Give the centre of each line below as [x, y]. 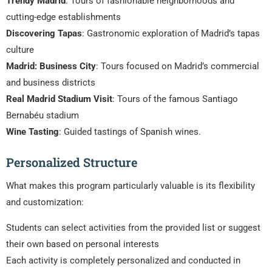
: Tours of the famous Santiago [175, 99]
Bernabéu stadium [42, 116]
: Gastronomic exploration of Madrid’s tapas [171, 34]
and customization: [45, 202]
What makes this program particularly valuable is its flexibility [131, 186]
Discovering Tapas [44, 34]
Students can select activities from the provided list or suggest [133, 228]
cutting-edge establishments [63, 17]
